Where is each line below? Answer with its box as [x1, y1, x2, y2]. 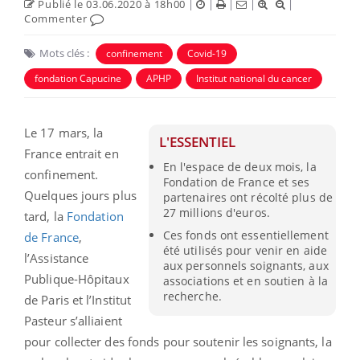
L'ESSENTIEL [159, 132, 236, 151]
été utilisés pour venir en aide [162, 242, 327, 258]
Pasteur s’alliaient [24, 312, 122, 329]
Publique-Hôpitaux [24, 270, 129, 287]
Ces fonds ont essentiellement [162, 227, 329, 243]
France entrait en [24, 145, 119, 162]
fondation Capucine [35, 71, 121, 85]
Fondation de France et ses [162, 174, 310, 190]
